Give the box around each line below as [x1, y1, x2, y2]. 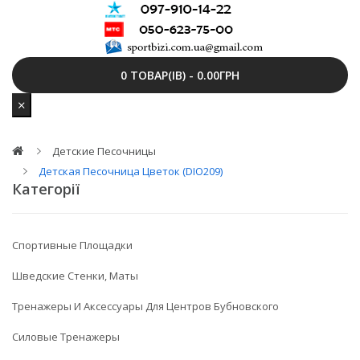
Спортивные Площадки [12, 238, 133, 252]
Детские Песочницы [52, 144, 156, 158]
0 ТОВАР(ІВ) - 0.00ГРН [121, 67, 239, 83]
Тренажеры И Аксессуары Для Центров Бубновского [12, 299, 279, 313]
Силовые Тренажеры [12, 329, 120, 344]
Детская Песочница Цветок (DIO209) [39, 164, 223, 178]
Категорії [12, 179, 80, 198]
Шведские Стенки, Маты [12, 268, 138, 283]
